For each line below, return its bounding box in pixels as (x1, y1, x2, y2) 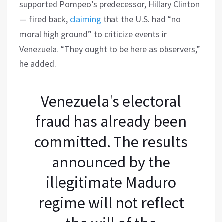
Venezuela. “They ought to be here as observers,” (19, 43, 200, 55)
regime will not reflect (38, 192, 184, 213)
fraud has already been (35, 111, 187, 131)
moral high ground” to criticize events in (19, 28, 168, 40)
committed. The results (34, 131, 188, 152)
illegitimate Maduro (46, 172, 176, 192)
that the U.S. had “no (101, 13, 181, 25)
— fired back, (19, 13, 70, 25)
